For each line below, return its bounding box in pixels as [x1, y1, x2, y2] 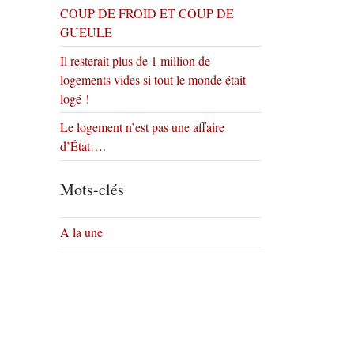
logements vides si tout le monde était [60, 71, 246, 88]
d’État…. [60, 137, 106, 154]
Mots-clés [60, 179, 124, 200]
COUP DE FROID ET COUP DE [60, 5, 234, 21]
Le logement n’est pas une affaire [60, 119, 224, 135]
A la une [60, 224, 103, 240]
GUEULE [60, 24, 112, 40]
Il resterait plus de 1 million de [60, 52, 210, 69]
